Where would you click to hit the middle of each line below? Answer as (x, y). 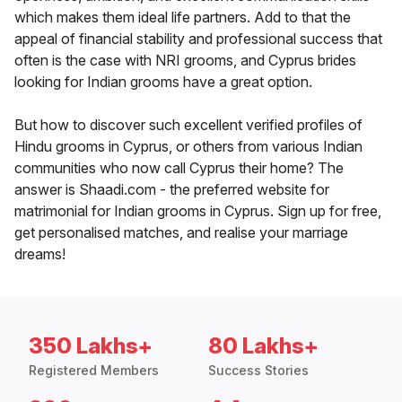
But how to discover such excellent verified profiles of (188, 125)
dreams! (40, 254)
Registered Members (94, 371)
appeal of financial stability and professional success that (198, 39)
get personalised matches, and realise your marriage (181, 233)
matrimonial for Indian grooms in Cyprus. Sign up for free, (198, 211)
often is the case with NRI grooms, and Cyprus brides (185, 61)
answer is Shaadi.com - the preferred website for (172, 190)
